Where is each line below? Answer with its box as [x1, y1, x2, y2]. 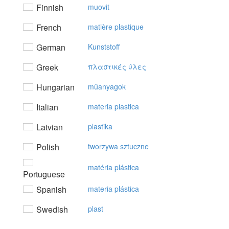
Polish [34, 141, 59, 153]
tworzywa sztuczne [88, 141, 149, 151]
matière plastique [88, 21, 144, 32]
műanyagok [88, 81, 126, 91]
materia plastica [88, 101, 139, 111]
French [34, 21, 61, 33]
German [34, 41, 65, 53]
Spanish [34, 184, 66, 195]
